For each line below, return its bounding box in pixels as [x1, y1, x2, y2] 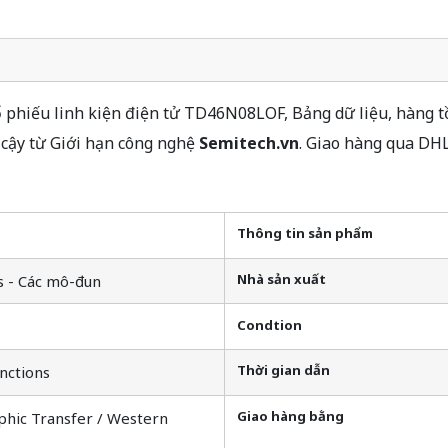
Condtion [237, 315, 302, 334]
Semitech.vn [198, 131, 299, 154]
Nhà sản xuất [237, 269, 326, 288]
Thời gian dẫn [237, 361, 330, 380]
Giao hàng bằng [237, 407, 344, 426]
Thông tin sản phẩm [237, 224, 373, 243]
